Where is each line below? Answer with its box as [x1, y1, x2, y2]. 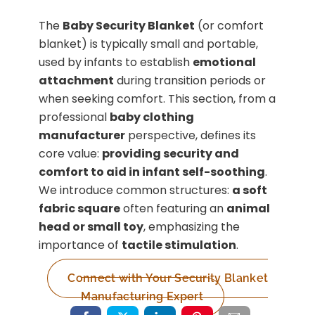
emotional [193, 54, 257, 71]
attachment [39, 72, 115, 89]
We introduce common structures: [39, 182, 233, 199]
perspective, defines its [125, 127, 257, 144]
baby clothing [110, 109, 195, 126]
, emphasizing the [143, 219, 240, 236]
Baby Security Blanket [63, 18, 195, 34]
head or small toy [39, 219, 144, 236]
